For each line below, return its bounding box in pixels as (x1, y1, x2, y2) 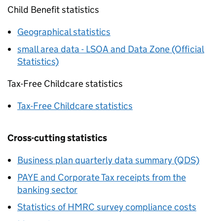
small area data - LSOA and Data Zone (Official (17, 43, 204, 55)
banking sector (17, 184, 77, 195)
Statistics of (17, 201, 68, 213)
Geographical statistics (17, 26, 110, 37)
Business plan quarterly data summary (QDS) (17, 154, 199, 166)
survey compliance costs (95, 201, 196, 213)
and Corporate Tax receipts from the (38, 172, 186, 183)
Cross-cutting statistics (7, 132, 107, 144)
